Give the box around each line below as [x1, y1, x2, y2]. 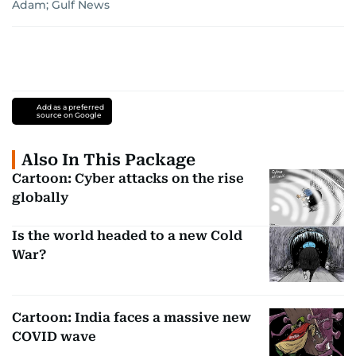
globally [12, 190, 68, 206]
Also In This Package [21, 150, 195, 170]
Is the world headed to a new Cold [12, 227, 242, 243]
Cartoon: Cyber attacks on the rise [12, 171, 244, 187]
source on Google [36, 110, 102, 120]
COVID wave [12, 329, 96, 345]
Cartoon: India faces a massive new [12, 310, 251, 326]
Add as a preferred [36, 103, 104, 112]
